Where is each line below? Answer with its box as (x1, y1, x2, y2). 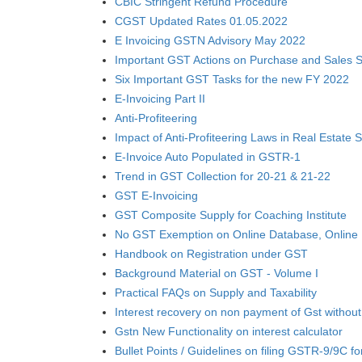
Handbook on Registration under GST (115, 247, 308, 260)
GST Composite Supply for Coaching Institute (115, 208, 347, 221)
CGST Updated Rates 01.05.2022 (115, 15, 288, 27)
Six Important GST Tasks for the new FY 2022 (115, 73, 349, 86)
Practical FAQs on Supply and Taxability (115, 286, 317, 299)
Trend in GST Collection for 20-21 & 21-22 (115, 170, 330, 183)
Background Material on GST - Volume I (115, 267, 318, 280)
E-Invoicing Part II (115, 92, 205, 105)
